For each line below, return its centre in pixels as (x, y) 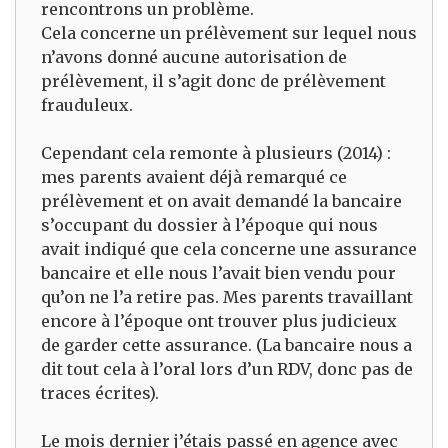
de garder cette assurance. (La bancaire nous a (226, 344)
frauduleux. (87, 104)
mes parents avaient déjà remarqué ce (194, 176)
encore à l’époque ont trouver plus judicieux (219, 320)
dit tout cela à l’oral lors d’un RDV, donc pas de (227, 368)
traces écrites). (100, 392)
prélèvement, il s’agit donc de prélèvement (213, 80)
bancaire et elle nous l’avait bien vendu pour (218, 272)
